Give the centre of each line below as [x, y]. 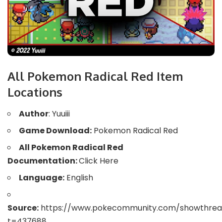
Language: [42, 178]
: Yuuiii [59, 114]
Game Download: [55, 131]
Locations [35, 92]
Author [34, 114]
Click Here [99, 161]
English [79, 178]
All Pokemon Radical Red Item [95, 76]
